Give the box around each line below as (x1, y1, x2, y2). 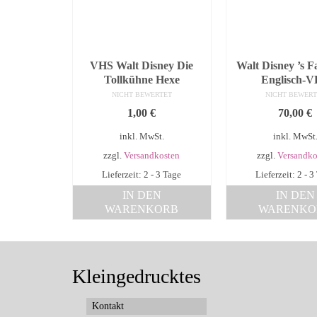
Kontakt (92, 301, 124, 312)
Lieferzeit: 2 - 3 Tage (102, 170, 182, 180)
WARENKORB (105, 203, 179, 216)
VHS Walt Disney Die (90, 59, 194, 72)
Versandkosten (124, 151, 180, 161)
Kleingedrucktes (72, 265, 201, 288)
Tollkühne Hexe (103, 74, 180, 86)
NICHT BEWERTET (111, 91, 172, 99)
